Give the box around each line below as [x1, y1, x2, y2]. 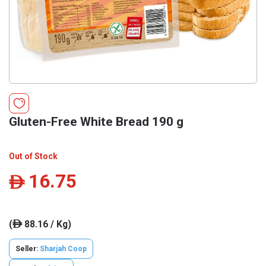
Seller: [15, 245, 40, 253]
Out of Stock [9, 151, 58, 161]
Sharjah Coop [40, 245, 87, 253]
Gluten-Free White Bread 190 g [9, 115, 183, 129]
